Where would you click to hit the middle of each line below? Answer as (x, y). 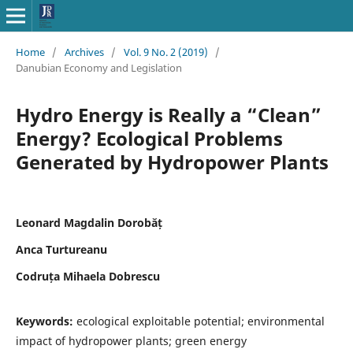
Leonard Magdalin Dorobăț (89, 222)
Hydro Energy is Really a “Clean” (168, 114)
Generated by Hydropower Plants (172, 162)
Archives (84, 52)
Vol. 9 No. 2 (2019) (165, 52)
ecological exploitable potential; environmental (200, 321)
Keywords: (46, 321)
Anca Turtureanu (61, 249)
